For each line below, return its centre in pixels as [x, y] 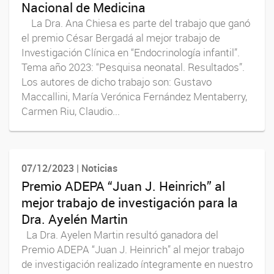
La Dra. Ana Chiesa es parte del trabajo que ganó [136, 23]
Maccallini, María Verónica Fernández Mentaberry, [134, 96]
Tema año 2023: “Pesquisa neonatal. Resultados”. [133, 67]
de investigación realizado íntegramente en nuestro [137, 264]
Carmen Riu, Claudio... [71, 111]
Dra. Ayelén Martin [75, 219]
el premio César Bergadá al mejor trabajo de [121, 38]
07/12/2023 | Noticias [69, 168]
